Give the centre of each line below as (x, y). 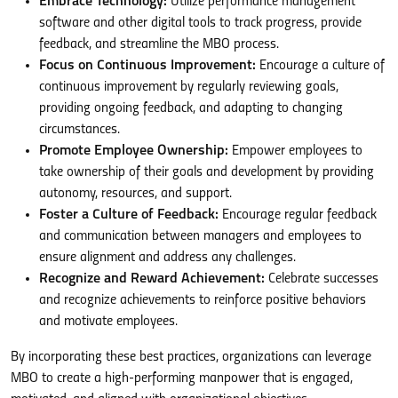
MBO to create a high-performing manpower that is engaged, (182, 378)
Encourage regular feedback (298, 215)
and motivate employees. (108, 321)
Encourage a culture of (320, 65)
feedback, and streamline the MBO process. (159, 44)
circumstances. (80, 129)
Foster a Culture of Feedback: (129, 215)
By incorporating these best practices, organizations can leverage (191, 357)
